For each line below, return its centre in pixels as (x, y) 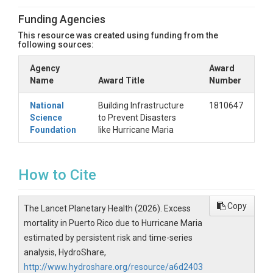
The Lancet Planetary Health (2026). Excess (107, 208)
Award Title (121, 80)
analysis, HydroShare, (65, 252)
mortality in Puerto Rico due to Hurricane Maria (113, 223)
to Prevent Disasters (137, 118)
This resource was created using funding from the (118, 35)
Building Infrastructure (141, 105)
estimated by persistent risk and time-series (108, 238)
